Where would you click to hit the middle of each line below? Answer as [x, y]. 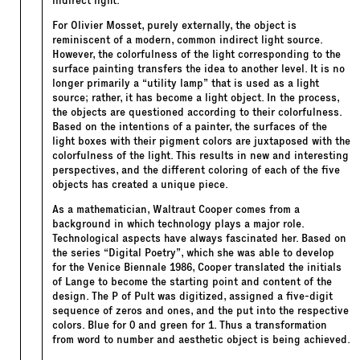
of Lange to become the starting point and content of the [192, 282]
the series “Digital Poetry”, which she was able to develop [193, 253]
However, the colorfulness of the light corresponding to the [196, 54]
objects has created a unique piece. [140, 184]
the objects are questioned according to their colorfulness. [197, 112]
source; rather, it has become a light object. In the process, [196, 97]
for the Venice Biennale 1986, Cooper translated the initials [197, 268]
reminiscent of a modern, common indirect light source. [187, 39]
